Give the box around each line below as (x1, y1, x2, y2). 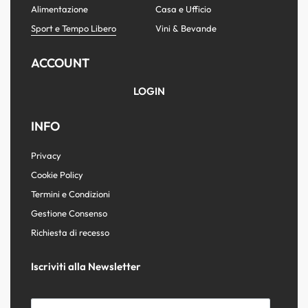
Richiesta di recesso (31, 226, 109, 238)
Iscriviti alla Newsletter (31, 259, 141, 273)
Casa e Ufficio (155, 3, 211, 14)
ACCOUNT (31, 54, 89, 71)
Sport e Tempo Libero (31, 22, 116, 34)
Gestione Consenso (31, 207, 107, 219)
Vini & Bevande (155, 22, 217, 34)
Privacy (31, 149, 61, 161)
